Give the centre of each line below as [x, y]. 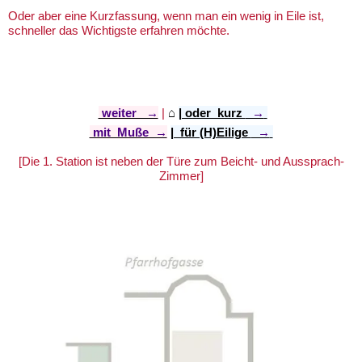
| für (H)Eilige [210, 132]
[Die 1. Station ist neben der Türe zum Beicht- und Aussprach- [181, 161]
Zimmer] [181, 175]
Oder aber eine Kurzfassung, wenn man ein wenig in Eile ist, [166, 15]
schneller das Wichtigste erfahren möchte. [120, 30]
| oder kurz [212, 112]
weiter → [128, 112]
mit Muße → [128, 132]
